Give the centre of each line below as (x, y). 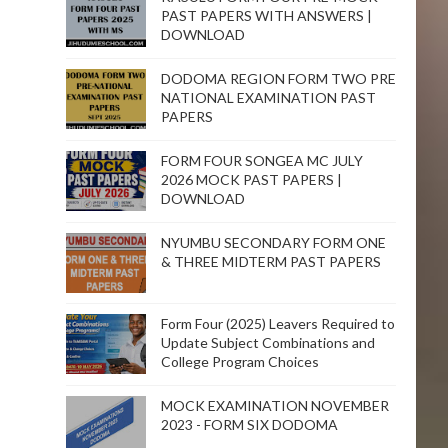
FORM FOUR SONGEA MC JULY (262, 160)
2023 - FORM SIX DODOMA (249, 424)
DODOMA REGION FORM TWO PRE (278, 78)
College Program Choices (240, 361)
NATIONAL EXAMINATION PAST (268, 97)
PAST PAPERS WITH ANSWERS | (266, 15)
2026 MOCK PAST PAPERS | (251, 179)
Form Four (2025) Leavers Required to (278, 323)
